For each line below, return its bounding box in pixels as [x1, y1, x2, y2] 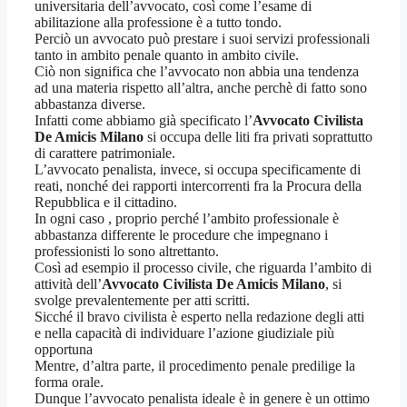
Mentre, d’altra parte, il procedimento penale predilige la [35, 358, 355, 374]
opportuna [35, 342, 93, 358]
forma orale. [35, 374, 104, 391]
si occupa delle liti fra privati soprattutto [144, 129, 372, 145]
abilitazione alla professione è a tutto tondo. [35, 15, 282, 31]
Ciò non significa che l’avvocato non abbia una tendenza [35, 64, 359, 80]
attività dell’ [35, 276, 102, 293]
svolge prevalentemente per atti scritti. [35, 293, 250, 309]
